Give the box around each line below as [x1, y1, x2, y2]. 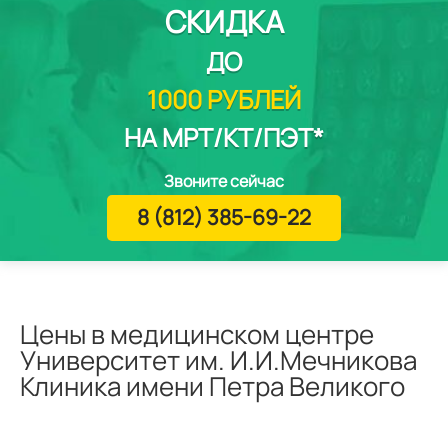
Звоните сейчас [164, 170, 284, 192]
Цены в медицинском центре [20, 316, 374, 352]
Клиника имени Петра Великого [20, 368, 405, 404]
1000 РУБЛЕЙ [147, 82, 301, 117]
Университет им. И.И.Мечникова [20, 342, 417, 378]
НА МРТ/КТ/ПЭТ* [124, 120, 324, 155]
